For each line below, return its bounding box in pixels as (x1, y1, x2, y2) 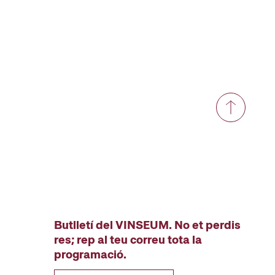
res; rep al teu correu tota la (54, 232, 202, 247)
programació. (54, 247, 126, 262)
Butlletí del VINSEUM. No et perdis (54, 217, 241, 233)
